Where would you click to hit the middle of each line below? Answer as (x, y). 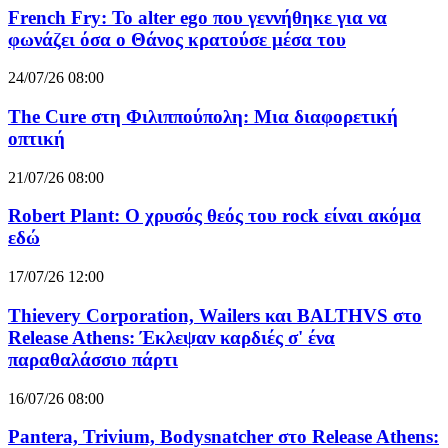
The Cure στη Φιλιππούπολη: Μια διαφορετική (203, 117)
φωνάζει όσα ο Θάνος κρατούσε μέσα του (177, 39)
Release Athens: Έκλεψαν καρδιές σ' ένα (171, 337)
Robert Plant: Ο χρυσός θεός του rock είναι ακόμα (214, 216)
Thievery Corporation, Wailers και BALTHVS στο (215, 315)
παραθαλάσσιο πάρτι (93, 359)
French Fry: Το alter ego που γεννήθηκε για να (197, 17)
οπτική (36, 139)
